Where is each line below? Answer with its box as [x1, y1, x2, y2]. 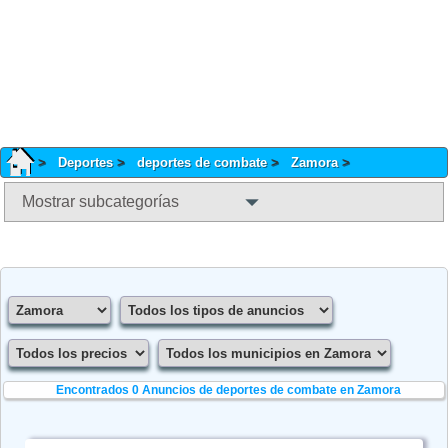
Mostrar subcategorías [21, 193, 179, 211]
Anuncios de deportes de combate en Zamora [141, 382, 401, 397]
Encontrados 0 [55, 382, 142, 397]
